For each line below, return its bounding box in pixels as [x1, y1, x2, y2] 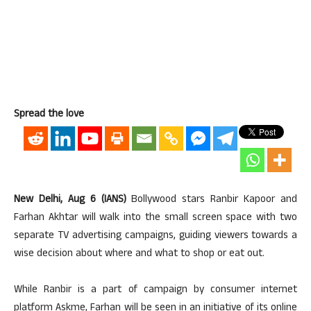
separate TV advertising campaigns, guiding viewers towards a [14, 228, 297, 245]
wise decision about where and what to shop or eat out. [14, 246, 264, 263]
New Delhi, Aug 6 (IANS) [14, 192, 126, 209]
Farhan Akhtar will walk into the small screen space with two [14, 210, 297, 227]
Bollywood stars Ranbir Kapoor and [126, 192, 298, 209]
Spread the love [14, 106, 84, 124]
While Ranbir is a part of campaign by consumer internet [14, 282, 297, 299]
